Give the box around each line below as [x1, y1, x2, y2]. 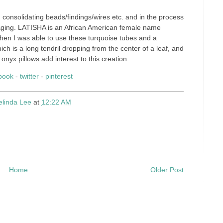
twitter [19, 72, 39, 80]
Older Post [150, 166, 184, 174]
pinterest [45, 72, 73, 80]
